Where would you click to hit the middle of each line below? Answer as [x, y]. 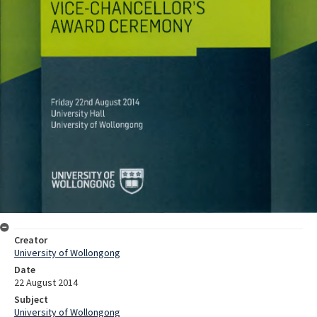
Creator [31, 240]
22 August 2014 [46, 282]
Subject [31, 299]
